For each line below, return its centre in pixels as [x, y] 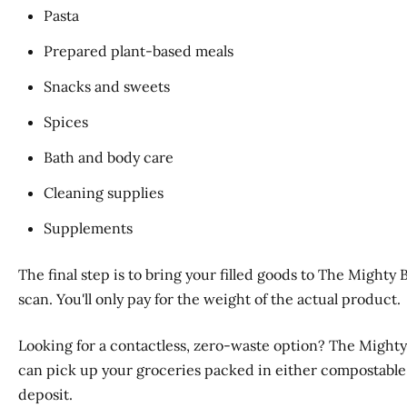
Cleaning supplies [104, 193]
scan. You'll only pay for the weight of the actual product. [209, 299]
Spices [66, 122]
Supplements [88, 228]
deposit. [45, 395]
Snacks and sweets [107, 87]
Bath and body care [109, 158]
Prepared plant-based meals [139, 51]
